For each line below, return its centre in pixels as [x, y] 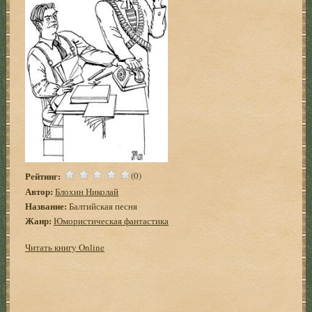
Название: [46, 205]
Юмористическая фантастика [111, 220]
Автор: [39, 191]
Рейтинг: [43, 176]
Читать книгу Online [65, 247]
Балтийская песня [102, 206]
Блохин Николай [87, 191]
